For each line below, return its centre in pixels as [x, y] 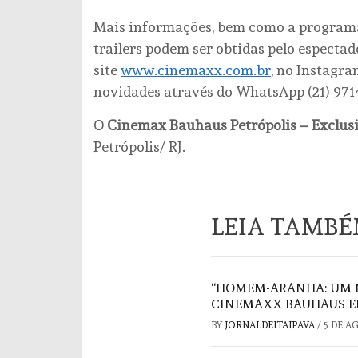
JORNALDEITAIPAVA [271, 325]
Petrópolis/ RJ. [139, 147]
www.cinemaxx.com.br [196, 70]
